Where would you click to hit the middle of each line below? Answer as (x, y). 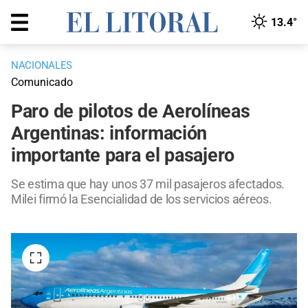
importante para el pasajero (123, 156)
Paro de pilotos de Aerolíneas (131, 112)
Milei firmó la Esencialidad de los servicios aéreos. (142, 199)
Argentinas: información (109, 134)
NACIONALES (42, 66)
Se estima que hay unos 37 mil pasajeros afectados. (148, 184)
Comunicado (42, 82)
